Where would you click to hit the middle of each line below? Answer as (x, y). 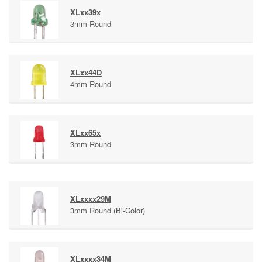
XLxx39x (85, 12)
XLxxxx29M (91, 199)
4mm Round (91, 84)
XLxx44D (86, 72)
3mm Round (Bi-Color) (108, 210)
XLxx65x (85, 132)
